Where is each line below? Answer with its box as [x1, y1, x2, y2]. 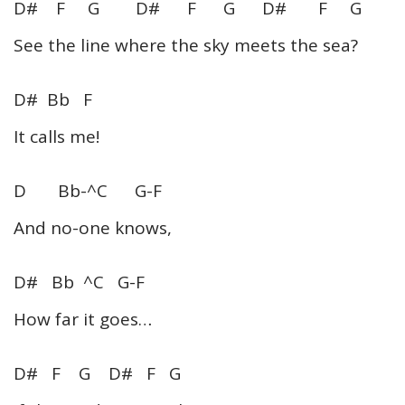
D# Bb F [14, 87, 92, 111]
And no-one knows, [14, 215, 172, 240]
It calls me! [14, 124, 99, 148]
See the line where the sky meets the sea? [14, 33, 358, 57]
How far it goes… [14, 306, 152, 331]
